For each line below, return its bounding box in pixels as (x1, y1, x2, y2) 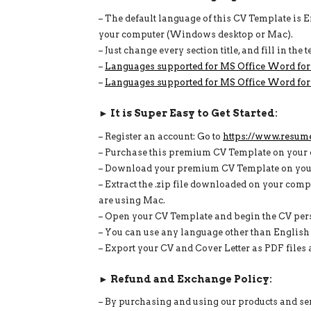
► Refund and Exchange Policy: (99, 272, 272, 285)
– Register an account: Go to (99, 131, 223, 142)
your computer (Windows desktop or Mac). (99, 29, 293, 40)
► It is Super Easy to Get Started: (99, 107, 278, 120)
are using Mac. (99, 194, 165, 205)
